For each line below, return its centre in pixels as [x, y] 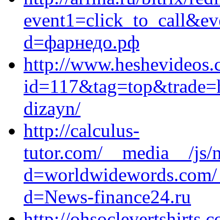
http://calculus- [82, 130]
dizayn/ [52, 108]
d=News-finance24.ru [107, 197]
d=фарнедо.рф [82, 42]
